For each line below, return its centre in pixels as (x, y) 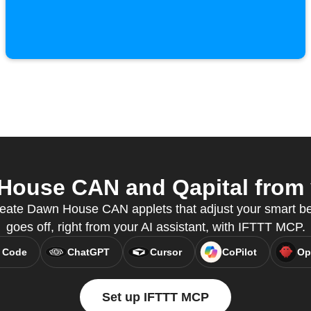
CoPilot (239, 252)
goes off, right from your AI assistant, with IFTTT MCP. (155, 227)
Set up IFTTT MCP (155, 297)
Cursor (166, 252)
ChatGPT (88, 252)
